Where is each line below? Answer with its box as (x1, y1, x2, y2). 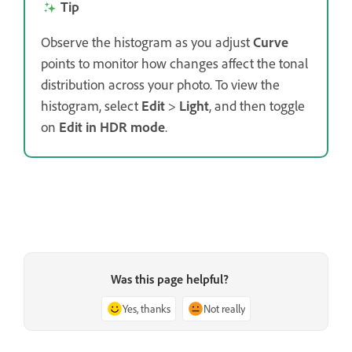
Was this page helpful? (111, 271, 229, 287)
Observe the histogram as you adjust (41, 32, 253, 50)
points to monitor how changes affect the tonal (41, 53, 308, 71)
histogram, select (41, 96, 141, 114)
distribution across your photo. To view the (41, 75, 280, 93)
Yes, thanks (123, 302, 170, 315)
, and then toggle (209, 96, 305, 114)
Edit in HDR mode (59, 117, 165, 135)
